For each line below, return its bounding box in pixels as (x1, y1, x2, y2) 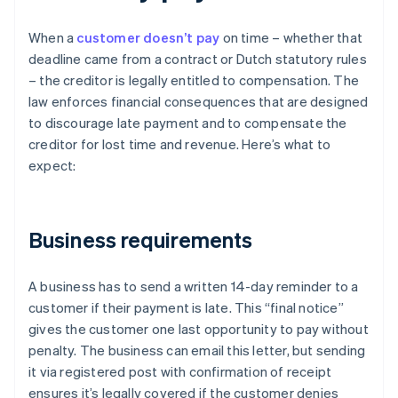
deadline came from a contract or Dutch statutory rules (28, 50, 367, 68)
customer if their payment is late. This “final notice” (28, 298, 344, 317)
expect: (28, 156, 76, 175)
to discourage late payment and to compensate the (28, 114, 347, 132)
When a (28, 28, 77, 47)
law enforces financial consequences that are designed (28, 92, 369, 111)
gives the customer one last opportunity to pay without (28, 320, 369, 338)
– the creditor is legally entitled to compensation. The (28, 71, 360, 90)
